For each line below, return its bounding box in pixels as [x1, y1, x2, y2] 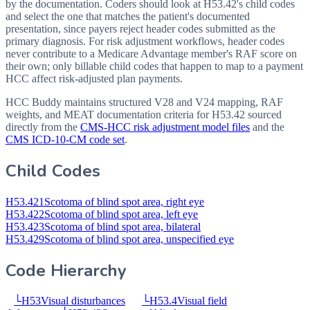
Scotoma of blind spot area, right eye [44, 195, 204, 208]
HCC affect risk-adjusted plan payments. [6, 72, 183, 84]
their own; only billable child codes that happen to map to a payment [6, 60, 303, 72]
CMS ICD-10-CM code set [6, 133, 125, 145]
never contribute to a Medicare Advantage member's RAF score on [6, 47, 297, 60]
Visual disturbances [41, 295, 125, 307]
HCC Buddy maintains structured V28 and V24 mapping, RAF [6, 95, 283, 108]
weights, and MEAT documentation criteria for [6, 108, 212, 120]
